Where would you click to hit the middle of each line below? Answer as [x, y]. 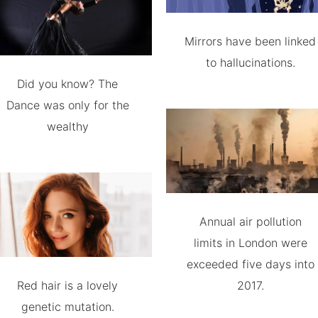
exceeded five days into [250, 264]
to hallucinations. [250, 63]
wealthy [67, 127]
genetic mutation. [67, 307]
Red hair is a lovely [68, 285]
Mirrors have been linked [251, 42]
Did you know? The [68, 84]
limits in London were [250, 243]
